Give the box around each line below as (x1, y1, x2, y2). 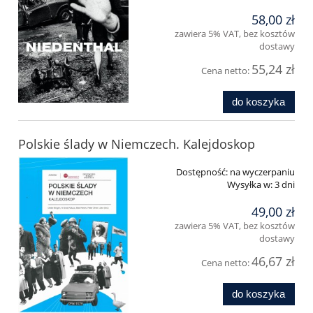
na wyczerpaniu (230, 165, 295, 178)
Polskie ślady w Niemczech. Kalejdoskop (18, 135, 255, 152)
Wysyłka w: (227, 177, 272, 191)
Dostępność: (176, 165, 228, 178)
